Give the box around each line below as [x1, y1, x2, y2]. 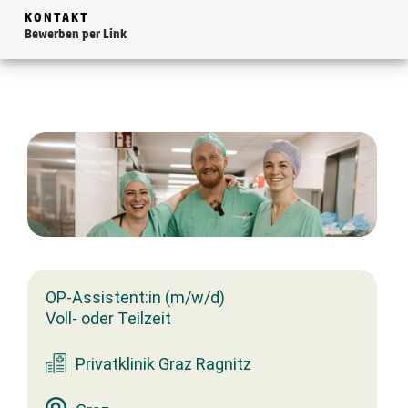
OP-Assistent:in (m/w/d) [46, 288, 225, 308]
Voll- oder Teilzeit [46, 308, 171, 328]
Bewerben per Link [25, 25, 127, 42]
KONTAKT [25, 9, 90, 25]
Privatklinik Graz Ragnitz [76, 353, 251, 373]
